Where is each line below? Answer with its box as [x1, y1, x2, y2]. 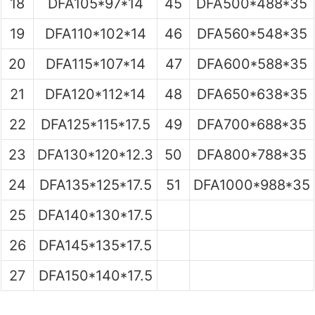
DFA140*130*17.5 [38, 206, 153, 224]
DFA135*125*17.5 [39, 176, 152, 193]
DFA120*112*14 [45, 85, 146, 103]
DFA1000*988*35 [193, 176, 310, 193]
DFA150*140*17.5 [38, 266, 153, 284]
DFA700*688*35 [197, 115, 307, 133]
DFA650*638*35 [196, 85, 307, 103]
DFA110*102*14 [44, 25, 146, 42]
